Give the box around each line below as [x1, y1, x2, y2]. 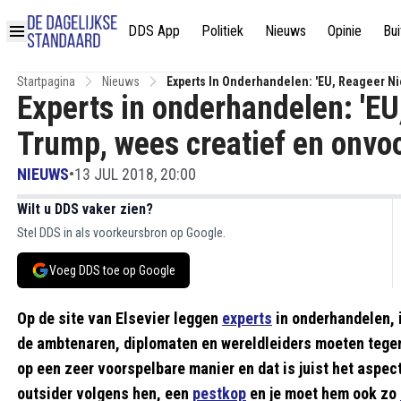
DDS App [128, 21, 180, 39]
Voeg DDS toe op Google [49, 263, 175, 277]
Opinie [328, 21, 362, 39]
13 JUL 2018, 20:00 [74, 165, 196, 183]
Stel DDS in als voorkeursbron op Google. [17, 226, 226, 240]
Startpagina [17, 74, 75, 89]
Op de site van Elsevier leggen [17, 309, 222, 328]
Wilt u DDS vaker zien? [17, 200, 153, 218]
